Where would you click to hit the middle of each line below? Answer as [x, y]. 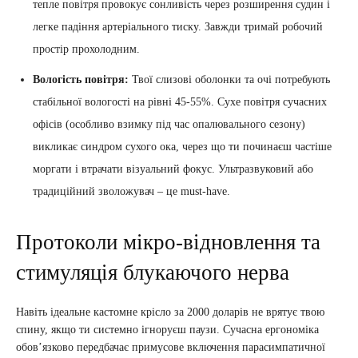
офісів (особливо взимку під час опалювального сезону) [169, 125]
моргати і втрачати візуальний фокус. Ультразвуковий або [173, 169]
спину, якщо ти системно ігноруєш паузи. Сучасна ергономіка [167, 330]
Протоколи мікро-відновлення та [168, 243]
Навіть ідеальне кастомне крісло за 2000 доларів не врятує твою [170, 312]
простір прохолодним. [86, 50]
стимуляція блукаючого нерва [153, 273]
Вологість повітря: [81, 80]
